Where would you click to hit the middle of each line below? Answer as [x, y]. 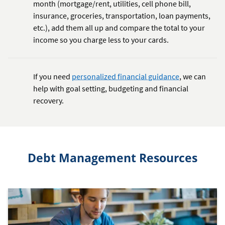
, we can [193, 77]
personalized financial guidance [126, 77]
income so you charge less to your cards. [101, 40]
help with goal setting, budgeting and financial [111, 89]
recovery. [48, 101]
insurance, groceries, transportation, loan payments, [122, 16]
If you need [52, 77]
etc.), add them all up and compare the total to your [119, 28]
